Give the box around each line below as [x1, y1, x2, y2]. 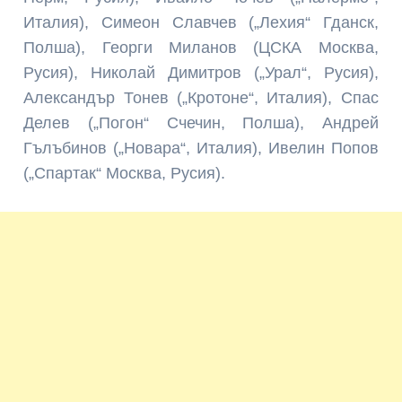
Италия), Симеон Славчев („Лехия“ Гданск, [23, 13, 379, 32]
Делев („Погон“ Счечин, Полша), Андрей [23, 114, 379, 133]
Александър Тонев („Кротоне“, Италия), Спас [23, 89, 379, 108]
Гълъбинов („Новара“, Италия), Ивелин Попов [23, 139, 379, 158]
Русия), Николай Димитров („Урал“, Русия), [23, 64, 379, 83]
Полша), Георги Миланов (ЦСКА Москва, [23, 39, 379, 57]
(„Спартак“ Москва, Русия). [23, 164, 226, 183]
